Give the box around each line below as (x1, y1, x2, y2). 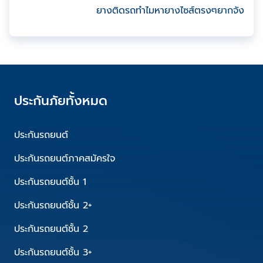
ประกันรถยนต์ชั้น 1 (14, 174, 86, 189)
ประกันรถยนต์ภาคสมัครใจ (14, 151, 115, 166)
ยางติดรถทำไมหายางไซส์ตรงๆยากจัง (96, 3, 244, 18)
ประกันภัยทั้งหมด (14, 90, 107, 110)
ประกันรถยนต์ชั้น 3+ (14, 245, 92, 259)
